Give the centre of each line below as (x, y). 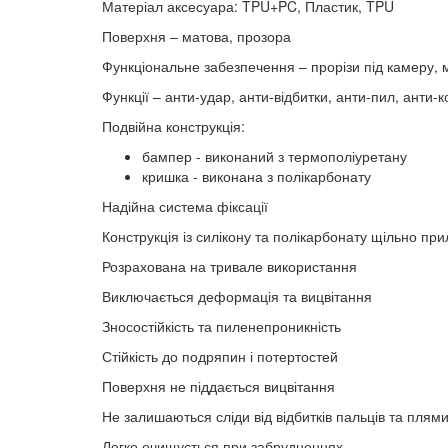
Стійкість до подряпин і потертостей (220, 356)
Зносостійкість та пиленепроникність (221, 326)
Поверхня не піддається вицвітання (218, 386)
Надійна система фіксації (185, 206)
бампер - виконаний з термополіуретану (274, 156)
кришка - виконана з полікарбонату (256, 176)
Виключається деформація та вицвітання (237, 296)
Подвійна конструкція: (173, 126)
